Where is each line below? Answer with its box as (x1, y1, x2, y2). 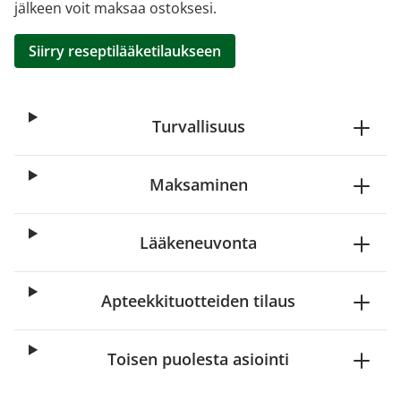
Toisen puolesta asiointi (107, 348, 290, 370)
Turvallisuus (151, 115, 245, 137)
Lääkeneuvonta (140, 232, 258, 253)
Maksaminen (149, 174, 248, 195)
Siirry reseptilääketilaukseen (29, 41, 221, 61)
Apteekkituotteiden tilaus (101, 290, 296, 311)
